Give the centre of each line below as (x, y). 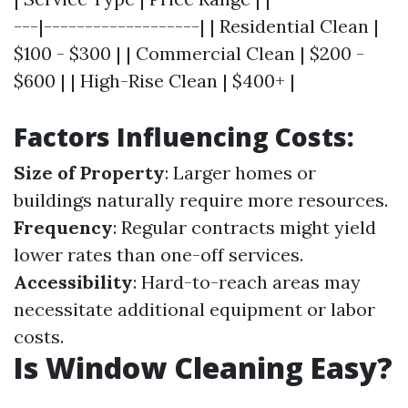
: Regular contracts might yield (245, 228)
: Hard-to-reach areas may (247, 282)
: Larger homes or (240, 173)
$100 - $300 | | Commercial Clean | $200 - (189, 54)
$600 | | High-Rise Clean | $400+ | (154, 81)
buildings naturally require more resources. (201, 200)
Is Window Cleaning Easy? (203, 368)
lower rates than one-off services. (158, 255)
